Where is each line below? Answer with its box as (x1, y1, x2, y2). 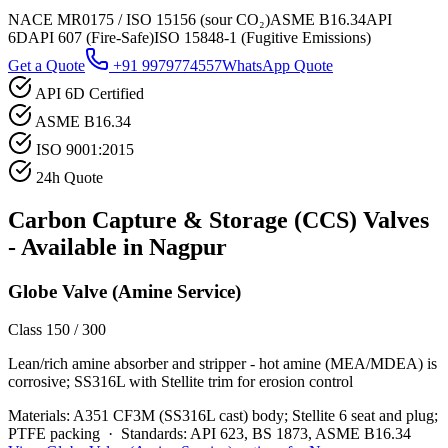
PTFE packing (8, 425, 100, 443)
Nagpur (149, 233, 227, 260)
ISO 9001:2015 (36, 140, 134, 158)
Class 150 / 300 (8, 321, 106, 339)
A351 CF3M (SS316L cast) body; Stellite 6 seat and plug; (73, 407, 438, 425)
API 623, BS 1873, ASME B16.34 (190, 425, 411, 443)
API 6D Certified (35, 84, 144, 102)
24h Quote (36, 168, 103, 186)
